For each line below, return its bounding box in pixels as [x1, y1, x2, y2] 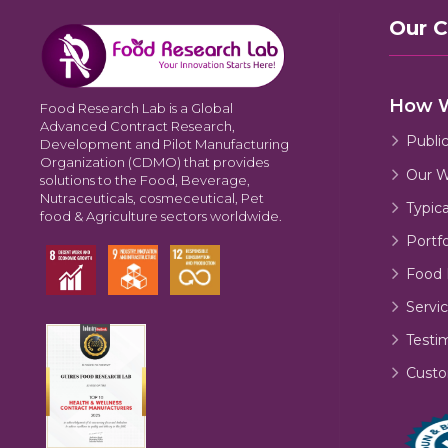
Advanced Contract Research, [40, 117, 235, 134]
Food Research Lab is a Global [40, 99, 233, 116]
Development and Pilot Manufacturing [40, 135, 289, 152]
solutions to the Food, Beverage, [40, 171, 250, 188]
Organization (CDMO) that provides [40, 153, 269, 170]
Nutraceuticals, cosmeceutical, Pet [40, 189, 264, 206]
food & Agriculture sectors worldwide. [40, 207, 282, 224]
